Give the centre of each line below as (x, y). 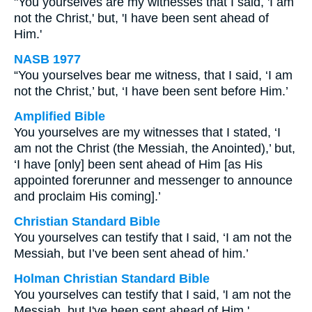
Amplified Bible (60, 116)
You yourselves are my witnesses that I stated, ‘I (147, 132)
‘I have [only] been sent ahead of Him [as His (138, 164)
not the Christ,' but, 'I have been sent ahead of (141, 18)
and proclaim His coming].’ (87, 196)
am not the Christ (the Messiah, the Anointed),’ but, (155, 148)
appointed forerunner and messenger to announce (153, 180)
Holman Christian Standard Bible (112, 279)
